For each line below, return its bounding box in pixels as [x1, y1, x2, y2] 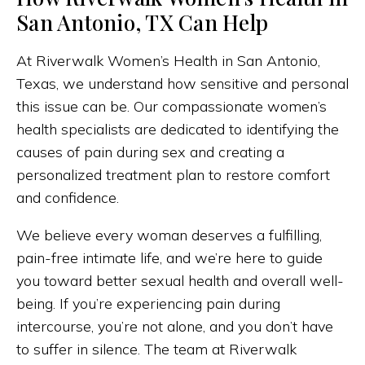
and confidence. [16, 187, 119, 207]
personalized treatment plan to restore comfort [16, 165, 330, 184]
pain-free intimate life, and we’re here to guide [16, 248, 323, 267]
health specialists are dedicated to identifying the [16, 119, 339, 139]
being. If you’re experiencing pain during [16, 293, 280, 313]
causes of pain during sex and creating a [16, 142, 284, 161]
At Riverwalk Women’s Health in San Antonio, [16, 51, 320, 70]
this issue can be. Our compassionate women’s [16, 96, 327, 116]
